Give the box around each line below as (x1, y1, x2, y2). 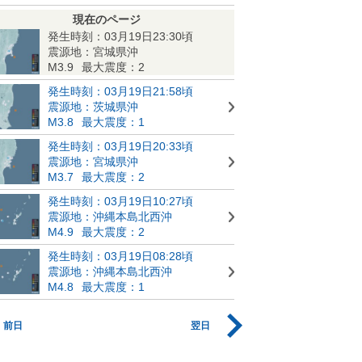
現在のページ (73, 12, 141, 26)
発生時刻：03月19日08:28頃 (48, 249, 193, 263)
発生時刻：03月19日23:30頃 (48, 29, 193, 43)
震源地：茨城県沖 (48, 99, 138, 113)
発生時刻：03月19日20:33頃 (48, 139, 193, 153)
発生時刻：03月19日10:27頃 (48, 194, 193, 208)
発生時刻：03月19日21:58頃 (48, 84, 193, 98)
